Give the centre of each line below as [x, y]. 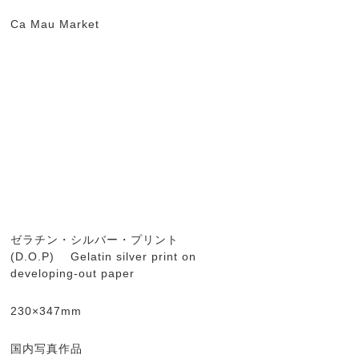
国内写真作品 [48, 349]
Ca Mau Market [57, 24]
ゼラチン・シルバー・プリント [95, 240]
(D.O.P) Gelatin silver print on [103, 256]
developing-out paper [75, 273]
